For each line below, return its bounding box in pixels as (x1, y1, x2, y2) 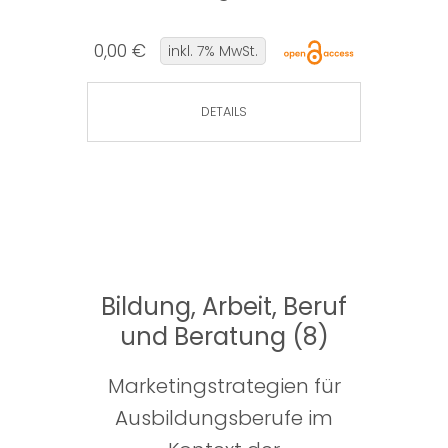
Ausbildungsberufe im (115, 404, 333, 433)
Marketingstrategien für (107, 372, 341, 401)
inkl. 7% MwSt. (167, 41, 258, 62)
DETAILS (201, 103, 247, 121)
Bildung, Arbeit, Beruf (101, 290, 347, 324)
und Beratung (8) (119, 320, 329, 354)
